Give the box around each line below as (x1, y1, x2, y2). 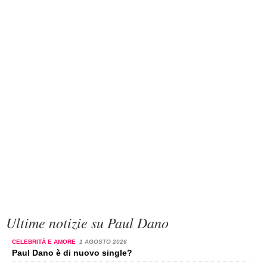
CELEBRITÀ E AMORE (12, 238, 77, 245)
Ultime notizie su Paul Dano (6, 212, 169, 232)
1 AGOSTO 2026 (79, 238, 127, 245)
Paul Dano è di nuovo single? (12, 247, 132, 257)
